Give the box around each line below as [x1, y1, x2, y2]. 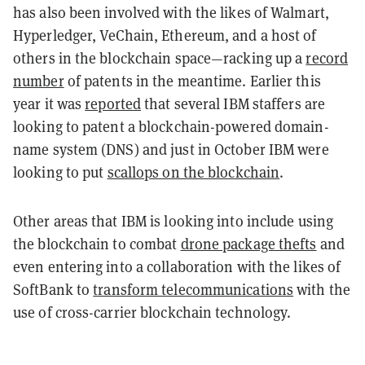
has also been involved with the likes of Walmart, [13, 2, 329, 23]
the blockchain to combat [13, 234, 181, 254]
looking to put [13, 162, 108, 182]
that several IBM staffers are [141, 94, 326, 114]
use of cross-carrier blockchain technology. [13, 302, 292, 323]
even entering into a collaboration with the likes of [13, 257, 341, 277]
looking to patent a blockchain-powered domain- [13, 117, 329, 137]
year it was [13, 94, 86, 114]
